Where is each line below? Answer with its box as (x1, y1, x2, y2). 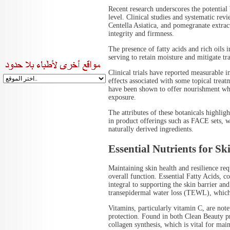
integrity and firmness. (108, 30, 174, 38)
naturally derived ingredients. (108, 125, 194, 133)
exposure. (108, 93, 136, 102)
